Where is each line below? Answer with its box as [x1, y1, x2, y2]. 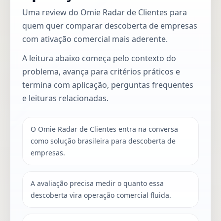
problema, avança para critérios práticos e [22, 66, 180, 77]
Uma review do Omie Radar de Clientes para [22, 6, 187, 18]
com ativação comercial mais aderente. [22, 33, 168, 44]
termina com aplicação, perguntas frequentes [22, 79, 193, 90]
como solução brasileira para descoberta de [31, 136, 176, 146]
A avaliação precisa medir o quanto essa [31, 178, 164, 188]
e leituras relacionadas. [22, 92, 109, 104]
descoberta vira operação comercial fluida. [31, 190, 171, 200]
